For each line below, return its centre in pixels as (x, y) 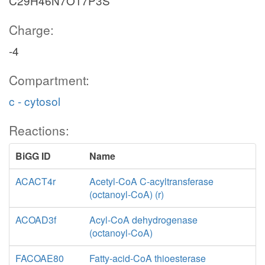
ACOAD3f (36, 220)
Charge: (31, 30)
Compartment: (49, 80)
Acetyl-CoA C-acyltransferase (151, 181)
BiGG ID (33, 156)
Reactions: (39, 130)
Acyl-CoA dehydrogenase (143, 220)
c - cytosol (35, 101)
